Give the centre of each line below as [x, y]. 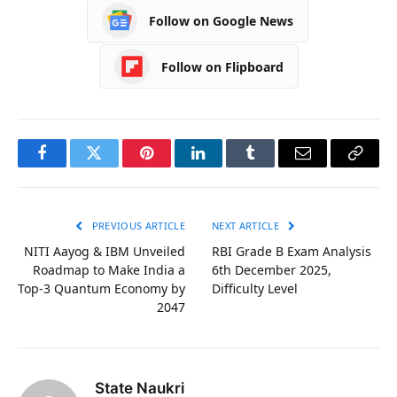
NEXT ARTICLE [247, 226]
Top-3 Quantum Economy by [101, 289]
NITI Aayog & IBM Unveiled [105, 252]
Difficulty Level [255, 289]
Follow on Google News [221, 20]
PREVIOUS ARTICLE [137, 226]
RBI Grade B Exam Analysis [292, 252]
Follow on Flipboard [222, 66]
